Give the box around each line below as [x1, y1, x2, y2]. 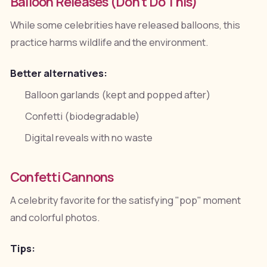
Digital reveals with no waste [25, 131, 153, 145]
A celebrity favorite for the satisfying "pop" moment [10, 194, 241, 207]
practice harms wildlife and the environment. [10, 35, 208, 49]
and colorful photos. [10, 211, 100, 225]
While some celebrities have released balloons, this [10, 18, 240, 32]
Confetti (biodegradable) [25, 110, 140, 123]
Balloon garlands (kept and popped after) [25, 88, 211, 102]
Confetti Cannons [10, 168, 114, 186]
